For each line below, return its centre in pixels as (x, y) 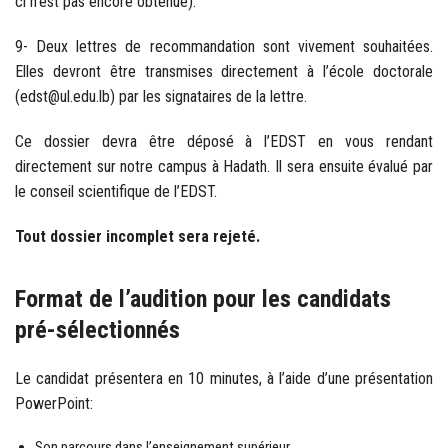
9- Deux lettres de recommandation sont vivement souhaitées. (224, 46)
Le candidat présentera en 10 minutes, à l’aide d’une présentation (224, 378)
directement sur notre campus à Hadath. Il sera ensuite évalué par (224, 166)
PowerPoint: (54, 403)
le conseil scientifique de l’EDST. (116, 191)
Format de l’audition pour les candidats (203, 298)
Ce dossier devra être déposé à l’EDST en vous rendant (224, 141)
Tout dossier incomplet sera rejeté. (137, 236)
